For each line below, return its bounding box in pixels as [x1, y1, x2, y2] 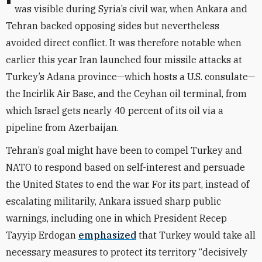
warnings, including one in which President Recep [6, 212, 227, 224]
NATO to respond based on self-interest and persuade [6, 161, 245, 173]
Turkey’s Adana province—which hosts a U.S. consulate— [6, 71, 256, 82]
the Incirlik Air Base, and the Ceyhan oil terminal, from [6, 88, 247, 99]
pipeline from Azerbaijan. [6, 122, 121, 133]
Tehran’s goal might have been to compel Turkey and [6, 144, 242, 156]
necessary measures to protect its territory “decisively [6, 246, 247, 258]
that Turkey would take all [136, 229, 256, 241]
